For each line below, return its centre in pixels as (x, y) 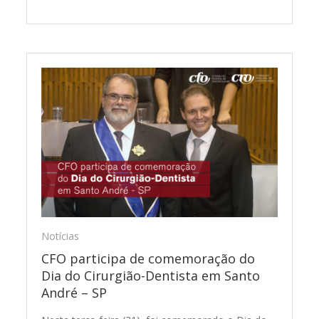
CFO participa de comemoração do (148, 258)
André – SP (74, 292)
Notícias (61, 236)
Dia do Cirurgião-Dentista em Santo (151, 275)
